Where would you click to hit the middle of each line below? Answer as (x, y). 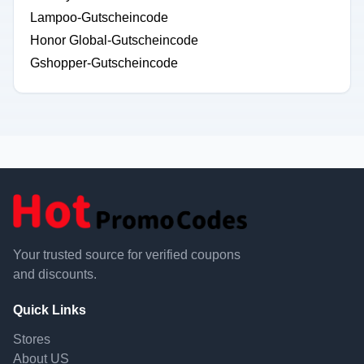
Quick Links (50, 310)
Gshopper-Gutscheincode (104, 63)
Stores (32, 340)
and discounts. (55, 275)
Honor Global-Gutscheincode (114, 40)
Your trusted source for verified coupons (127, 255)
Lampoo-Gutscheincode (99, 17)
